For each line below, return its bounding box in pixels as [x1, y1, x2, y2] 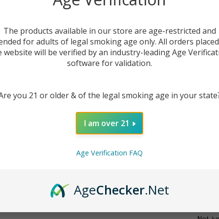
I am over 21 [84, 117, 130, 129]
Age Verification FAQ [76, 148, 143, 158]
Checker [95, 181, 145, 199]
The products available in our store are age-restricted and [3, 25, 216, 36]
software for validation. [67, 57, 152, 68]
